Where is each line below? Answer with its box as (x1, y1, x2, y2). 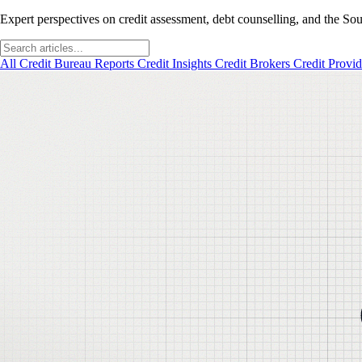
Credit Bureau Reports (19, 56, 137, 70)
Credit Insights (137, 56, 215, 70)
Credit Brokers (215, 56, 293, 70)
